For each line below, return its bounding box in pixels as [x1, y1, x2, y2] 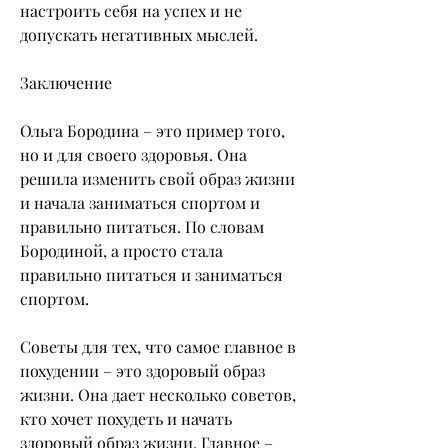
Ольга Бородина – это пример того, [20, 119, 285, 141]
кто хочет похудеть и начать [20, 407, 232, 429]
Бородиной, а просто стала [20, 239, 223, 261]
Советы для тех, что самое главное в [20, 335, 296, 357]
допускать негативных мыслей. [20, 23, 258, 45]
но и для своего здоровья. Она [20, 143, 247, 165]
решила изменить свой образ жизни [20, 167, 295, 189]
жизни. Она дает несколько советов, [20, 383, 296, 405]
